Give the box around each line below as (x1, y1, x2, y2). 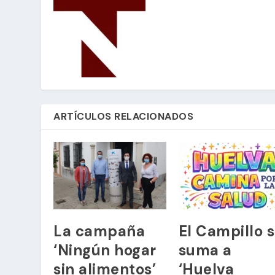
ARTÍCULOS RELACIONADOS (53, 109, 194, 123)
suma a (178, 241, 232, 260)
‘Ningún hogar (53, 241, 157, 260)
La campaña (53, 222, 145, 241)
